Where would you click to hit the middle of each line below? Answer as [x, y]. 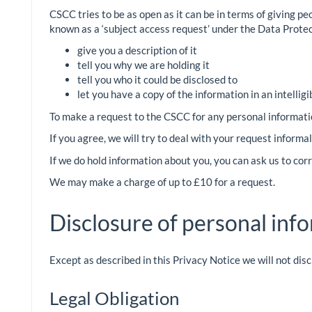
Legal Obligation [114, 298]
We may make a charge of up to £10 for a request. [162, 182]
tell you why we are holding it [143, 65]
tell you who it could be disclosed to [157, 80]
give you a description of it [137, 50]
